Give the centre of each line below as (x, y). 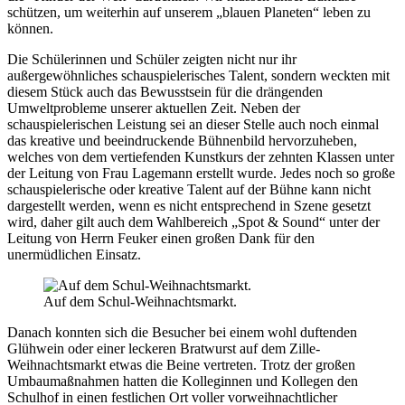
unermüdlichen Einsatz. (74, 254)
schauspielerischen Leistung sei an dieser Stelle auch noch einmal (193, 124)
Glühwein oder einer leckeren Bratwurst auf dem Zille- (164, 348)
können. (30, 28)
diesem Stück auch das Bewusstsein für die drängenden (165, 91)
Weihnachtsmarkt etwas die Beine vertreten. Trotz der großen (181, 364)
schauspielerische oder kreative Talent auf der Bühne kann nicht (189, 189)
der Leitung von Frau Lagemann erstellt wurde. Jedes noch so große (201, 173)
